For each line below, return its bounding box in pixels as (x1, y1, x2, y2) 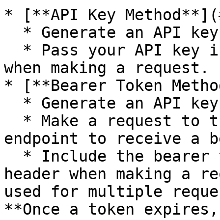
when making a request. (4, 59, 209, 77)
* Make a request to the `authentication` (4, 112, 23, 130)
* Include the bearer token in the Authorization (4, 147, 23, 165)
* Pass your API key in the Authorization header (4, 41, 23, 59)
